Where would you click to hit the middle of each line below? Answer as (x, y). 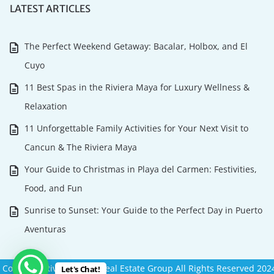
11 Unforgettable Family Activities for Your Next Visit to (137, 128)
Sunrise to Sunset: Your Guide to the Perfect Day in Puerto (144, 210)
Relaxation (46, 106)
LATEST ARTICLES (50, 9)
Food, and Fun (54, 188)
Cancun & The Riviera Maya (81, 147)
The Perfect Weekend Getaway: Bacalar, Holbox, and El (136, 46)
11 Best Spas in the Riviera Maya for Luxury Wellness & (137, 87)
